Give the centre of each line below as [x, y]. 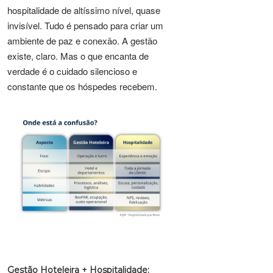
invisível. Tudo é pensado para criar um [85, 25]
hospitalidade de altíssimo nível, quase [84, 10]
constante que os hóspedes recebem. [82, 86]
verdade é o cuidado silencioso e [72, 71]
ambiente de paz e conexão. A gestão [82, 41]
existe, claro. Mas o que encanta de [78, 56]
